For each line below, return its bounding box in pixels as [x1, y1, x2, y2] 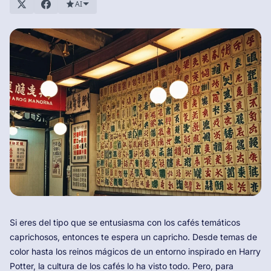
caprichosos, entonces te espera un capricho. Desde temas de [10, 232, 257, 243]
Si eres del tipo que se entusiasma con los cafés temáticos [10, 217, 240, 228]
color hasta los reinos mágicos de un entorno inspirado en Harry [10, 246, 261, 257]
